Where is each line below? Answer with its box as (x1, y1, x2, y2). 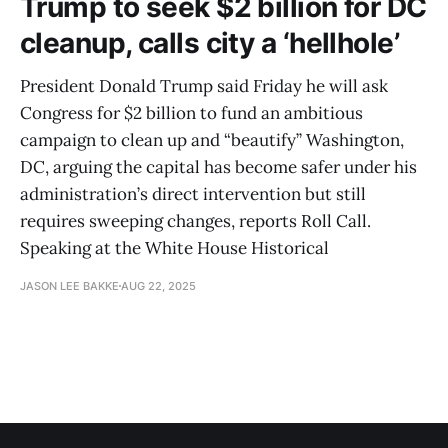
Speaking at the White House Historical (20, 236, 329, 259)
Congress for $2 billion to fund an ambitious (20, 101, 363, 124)
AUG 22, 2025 (121, 278, 196, 293)
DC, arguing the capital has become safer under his (20, 155, 417, 178)
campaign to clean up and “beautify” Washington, (20, 128, 404, 151)
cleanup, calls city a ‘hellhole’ (20, 25, 400, 60)
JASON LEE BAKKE (20, 278, 119, 293)
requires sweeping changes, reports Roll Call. (20, 209, 371, 232)
